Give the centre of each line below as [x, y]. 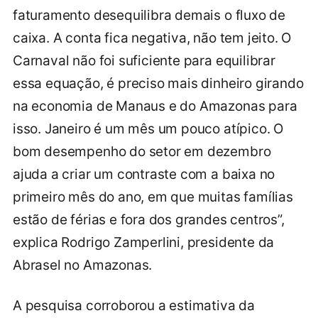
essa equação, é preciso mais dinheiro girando [158, 83]
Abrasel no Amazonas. [83, 265]
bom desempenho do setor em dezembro [142, 151]
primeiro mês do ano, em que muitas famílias [153, 197]
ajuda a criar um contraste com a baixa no [144, 174]
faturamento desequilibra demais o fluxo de [149, 15]
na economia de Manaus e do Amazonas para [155, 106]
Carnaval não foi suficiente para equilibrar [144, 60]
